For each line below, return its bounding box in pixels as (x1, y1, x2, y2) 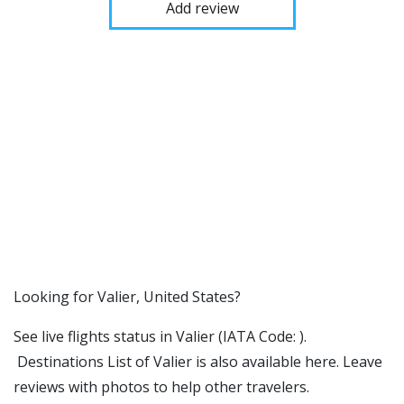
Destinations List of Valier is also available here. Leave (14, 352, 382, 372)
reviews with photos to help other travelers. (14, 377, 309, 397)
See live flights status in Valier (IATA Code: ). (14, 326, 307, 346)
